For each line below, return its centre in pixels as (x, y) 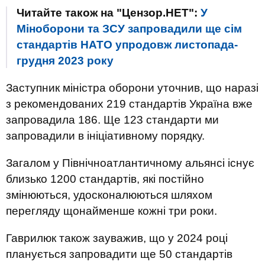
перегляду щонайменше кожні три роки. (112, 211)
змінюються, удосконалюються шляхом (109, 195)
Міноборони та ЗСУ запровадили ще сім (129, 29)
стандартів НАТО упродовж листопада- (127, 45)
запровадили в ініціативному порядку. (105, 136)
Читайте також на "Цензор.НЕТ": (109, 13)
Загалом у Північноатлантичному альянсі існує (130, 163)
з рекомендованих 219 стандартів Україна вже (129, 104)
